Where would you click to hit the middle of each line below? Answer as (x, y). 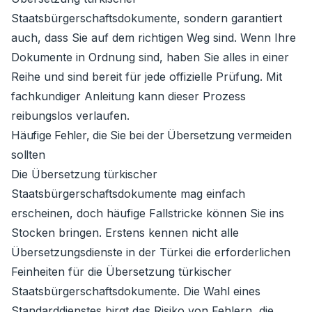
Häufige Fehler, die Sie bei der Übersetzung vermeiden (151, 135)
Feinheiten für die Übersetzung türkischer (122, 272)
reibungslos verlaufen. (70, 116)
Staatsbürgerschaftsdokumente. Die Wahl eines (136, 291)
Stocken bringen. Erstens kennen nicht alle (125, 233)
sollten (28, 155)
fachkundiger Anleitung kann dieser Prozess (128, 96)
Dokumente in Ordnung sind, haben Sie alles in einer (150, 57)
